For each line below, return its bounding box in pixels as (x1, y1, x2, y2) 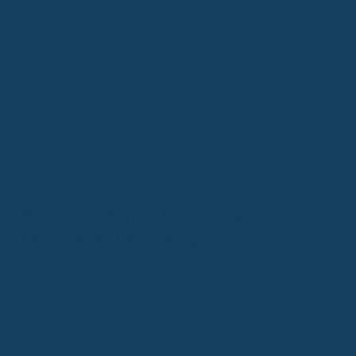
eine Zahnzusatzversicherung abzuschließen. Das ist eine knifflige (22, 311, 339, 323)
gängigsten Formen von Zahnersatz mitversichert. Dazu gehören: (22, 2, 333, 15)
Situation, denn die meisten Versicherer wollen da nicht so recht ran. (22, 327, 354, 340)
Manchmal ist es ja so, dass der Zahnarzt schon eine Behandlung (22, 277, 334, 290)
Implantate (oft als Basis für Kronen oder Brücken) (38, 83, 279, 96)
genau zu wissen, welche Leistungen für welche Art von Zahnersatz (22, 157, 347, 169)
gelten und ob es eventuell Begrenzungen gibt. (22, 173, 248, 186)
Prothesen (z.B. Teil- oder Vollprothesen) (38, 108, 236, 121)
